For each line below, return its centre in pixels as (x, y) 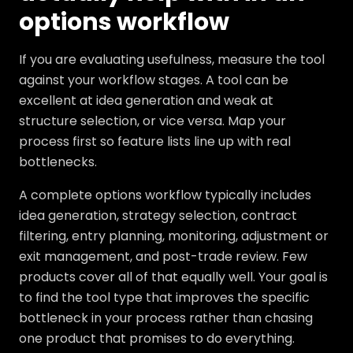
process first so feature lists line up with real (155, 141)
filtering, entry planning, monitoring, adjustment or (174, 236)
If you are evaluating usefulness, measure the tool (172, 59)
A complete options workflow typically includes (165, 195)
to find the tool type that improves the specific (164, 297)
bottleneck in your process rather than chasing (166, 318)
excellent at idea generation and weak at (146, 100)
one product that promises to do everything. (157, 338)
